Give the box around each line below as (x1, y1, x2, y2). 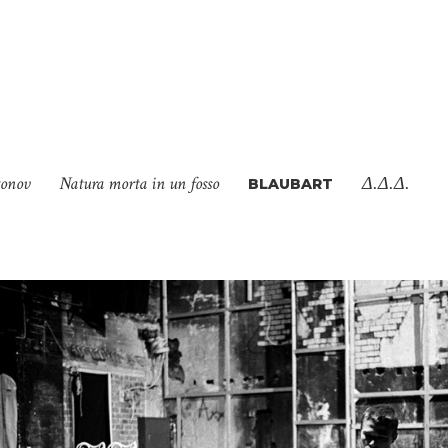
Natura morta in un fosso (59, 172, 219, 195)
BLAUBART (248, 175, 333, 193)
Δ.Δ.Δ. (362, 173, 410, 193)
